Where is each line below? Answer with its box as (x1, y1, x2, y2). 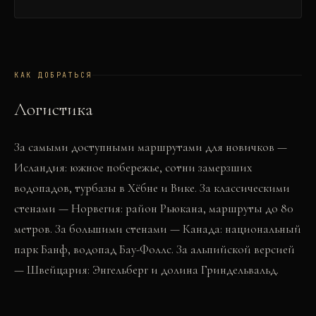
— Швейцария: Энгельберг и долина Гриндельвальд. (14, 262, 279, 277)
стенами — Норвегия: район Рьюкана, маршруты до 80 (14, 201, 293, 216)
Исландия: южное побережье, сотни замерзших (14, 160, 252, 175)
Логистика (14, 98, 93, 120)
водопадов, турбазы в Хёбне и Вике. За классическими (14, 181, 290, 195)
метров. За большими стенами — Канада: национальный (14, 221, 301, 236)
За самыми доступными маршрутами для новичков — (14, 140, 287, 154)
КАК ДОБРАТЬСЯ (14, 71, 92, 80)
